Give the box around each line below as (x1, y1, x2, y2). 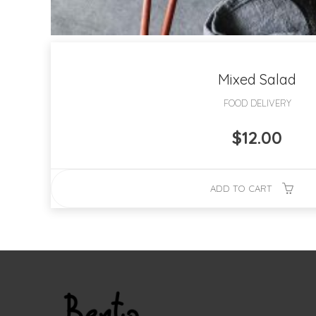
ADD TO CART (210, 183, 272, 194)
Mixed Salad (218, 71, 296, 88)
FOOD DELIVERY (223, 97, 291, 109)
